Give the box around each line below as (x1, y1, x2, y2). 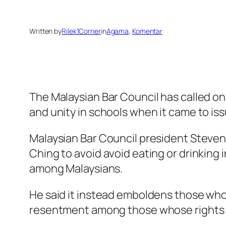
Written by (29, 26, 62, 36)
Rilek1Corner (62, 26, 101, 36)
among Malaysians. (29, 161, 123, 177)
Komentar (132, 26, 163, 36)
